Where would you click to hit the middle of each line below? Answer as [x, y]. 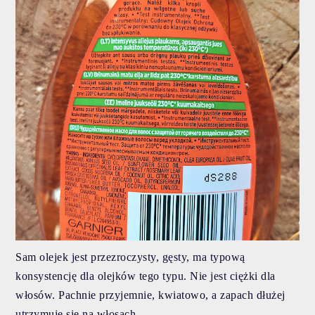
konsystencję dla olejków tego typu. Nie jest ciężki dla [146, 276]
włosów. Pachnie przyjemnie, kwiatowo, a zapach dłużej [150, 295]
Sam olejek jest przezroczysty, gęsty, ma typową [130, 257]
